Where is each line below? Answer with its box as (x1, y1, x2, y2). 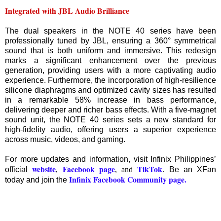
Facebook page (62, 163, 115, 175)
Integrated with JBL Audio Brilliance (5, 5, 129, 17)
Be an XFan (164, 165, 216, 174)
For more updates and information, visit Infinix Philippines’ (5, 155, 216, 164)
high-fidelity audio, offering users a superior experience (5, 125, 216, 134)
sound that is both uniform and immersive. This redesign (5, 46, 216, 55)
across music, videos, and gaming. (5, 135, 125, 144)
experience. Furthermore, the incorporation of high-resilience (5, 76, 216, 85)
